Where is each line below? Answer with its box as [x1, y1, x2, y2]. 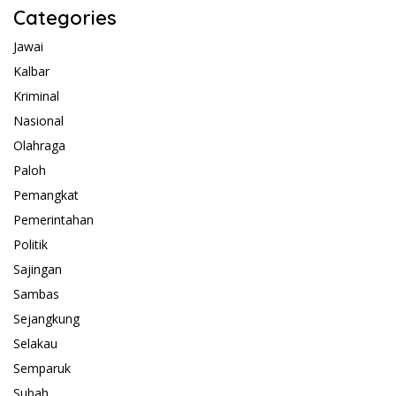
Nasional [13, 111, 64, 129]
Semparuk [13, 359, 71, 377]
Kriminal [13, 87, 59, 104]
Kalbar [13, 62, 49, 80]
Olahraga [13, 136, 65, 154]
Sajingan [13, 260, 62, 278]
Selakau [13, 334, 57, 352]
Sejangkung [13, 309, 80, 327]
